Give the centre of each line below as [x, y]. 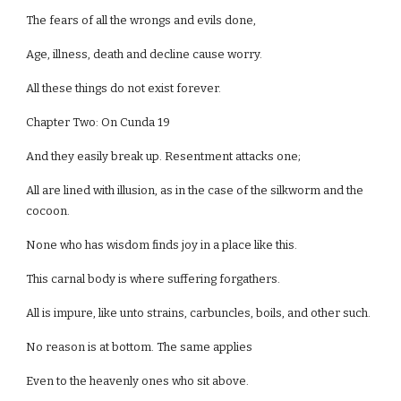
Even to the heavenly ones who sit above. [138, 381]
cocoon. [48, 211]
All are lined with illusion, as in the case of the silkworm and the [195, 190]
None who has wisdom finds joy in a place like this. [162, 245]
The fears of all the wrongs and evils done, [141, 20]
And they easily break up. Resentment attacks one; [164, 156]
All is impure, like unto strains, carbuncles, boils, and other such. [199, 313]
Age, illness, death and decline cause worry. [145, 54]
